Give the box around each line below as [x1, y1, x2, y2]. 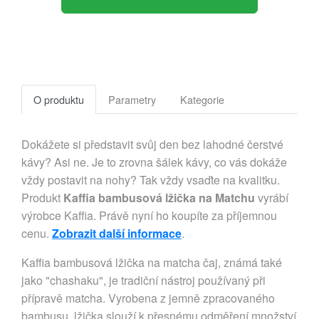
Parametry [108, 91, 156, 107]
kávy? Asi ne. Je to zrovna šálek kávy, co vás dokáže [21, 153, 287, 170]
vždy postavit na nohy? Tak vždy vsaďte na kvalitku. [21, 171, 280, 188]
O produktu [33, 91, 84, 107]
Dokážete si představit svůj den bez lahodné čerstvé [21, 135, 283, 152]
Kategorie [180, 91, 224, 107]
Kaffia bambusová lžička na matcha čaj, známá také [21, 253, 282, 271]
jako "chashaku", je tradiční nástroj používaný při [21, 271, 266, 288]
